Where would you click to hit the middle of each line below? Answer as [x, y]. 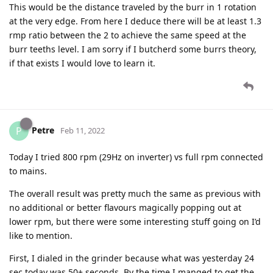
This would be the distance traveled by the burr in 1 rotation [133, 7]
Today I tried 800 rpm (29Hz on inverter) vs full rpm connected [136, 157]
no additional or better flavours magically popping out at [125, 208]
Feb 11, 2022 [83, 130]
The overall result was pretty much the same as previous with [135, 194]
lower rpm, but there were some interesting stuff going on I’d [135, 222]
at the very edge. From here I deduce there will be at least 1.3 [135, 21]
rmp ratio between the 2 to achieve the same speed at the [128, 35]
